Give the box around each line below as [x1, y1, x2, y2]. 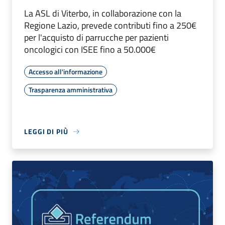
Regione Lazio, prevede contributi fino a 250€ [24, 19, 196, 33]
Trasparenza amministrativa [29, 84, 113, 95]
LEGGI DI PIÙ [24, 126, 68, 137]
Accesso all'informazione [29, 66, 102, 77]
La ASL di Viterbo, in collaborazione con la [24, 7, 181, 21]
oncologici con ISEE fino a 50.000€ [24, 43, 156, 57]
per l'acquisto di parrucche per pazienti [24, 31, 169, 45]
